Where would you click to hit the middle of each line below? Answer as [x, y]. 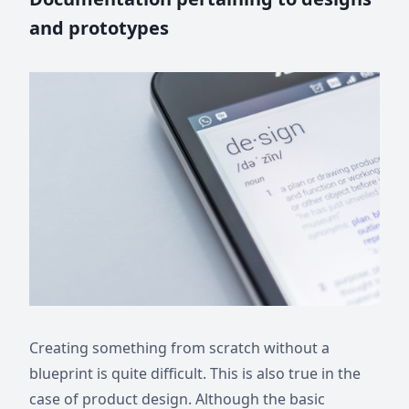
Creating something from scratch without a [179, 348]
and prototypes [99, 28]
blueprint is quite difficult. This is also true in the [195, 373]
